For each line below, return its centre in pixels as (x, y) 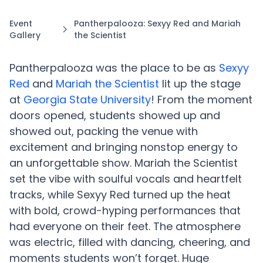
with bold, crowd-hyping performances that (125, 210)
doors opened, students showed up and (115, 115)
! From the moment (202, 100)
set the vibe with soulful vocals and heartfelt (126, 179)
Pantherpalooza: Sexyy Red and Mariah (157, 23)
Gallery (25, 35)
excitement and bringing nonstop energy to (124, 147)
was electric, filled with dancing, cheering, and (130, 242)
